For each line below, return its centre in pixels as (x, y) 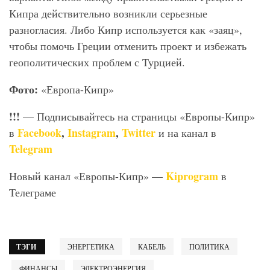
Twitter (139, 133)
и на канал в (187, 133)
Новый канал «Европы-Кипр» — (87, 176)
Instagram (92, 133)
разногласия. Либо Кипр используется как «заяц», (126, 30)
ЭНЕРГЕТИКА (91, 247)
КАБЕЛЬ (152, 247)
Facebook (39, 133)
